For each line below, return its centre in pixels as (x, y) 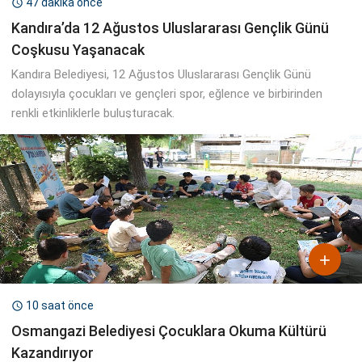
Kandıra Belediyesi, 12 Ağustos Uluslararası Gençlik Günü (161, 74)
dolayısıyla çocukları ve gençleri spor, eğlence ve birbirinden (167, 93)
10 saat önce (60, 305)
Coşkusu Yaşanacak (78, 49)
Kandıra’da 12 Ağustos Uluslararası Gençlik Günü (170, 27)
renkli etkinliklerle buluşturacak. (93, 113)
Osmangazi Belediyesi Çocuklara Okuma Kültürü (169, 330)
